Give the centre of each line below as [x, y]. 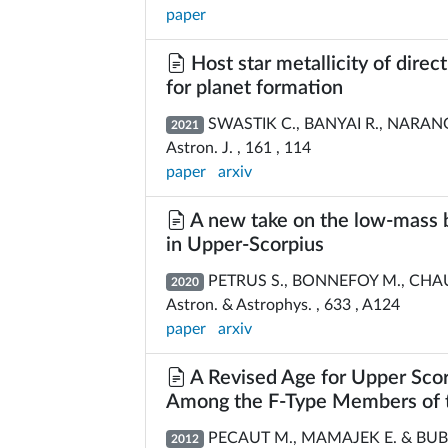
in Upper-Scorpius [245, 245]
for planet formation [254, 88]
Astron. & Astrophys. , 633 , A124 [283, 305]
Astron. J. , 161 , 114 [238, 148]
